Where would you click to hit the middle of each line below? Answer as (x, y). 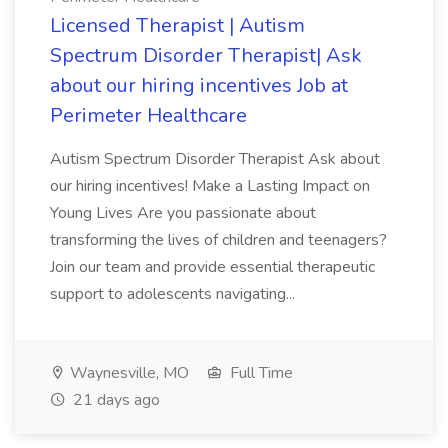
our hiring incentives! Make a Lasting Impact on (210, 186)
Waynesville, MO (127, 373)
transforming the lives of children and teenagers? (218, 240)
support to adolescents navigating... (174, 294)
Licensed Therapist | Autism (177, 25)
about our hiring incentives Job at (199, 85)
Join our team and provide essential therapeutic (212, 267)
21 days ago (114, 400)
